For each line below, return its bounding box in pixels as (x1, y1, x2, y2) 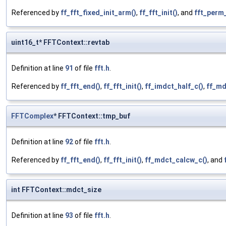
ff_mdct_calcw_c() (145, 156, 207, 164)
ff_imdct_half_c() (145, 82, 203, 91)
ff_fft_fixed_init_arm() (61, 9, 136, 17)
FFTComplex (11, 112, 53, 121)
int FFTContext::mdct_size (11, 186, 101, 194)
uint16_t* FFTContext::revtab (11, 38, 109, 47)
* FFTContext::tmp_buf (53, 112, 130, 121)
